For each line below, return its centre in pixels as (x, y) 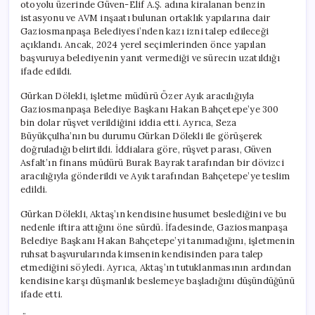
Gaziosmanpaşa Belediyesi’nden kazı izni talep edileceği (144, 31)
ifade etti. (42, 294)
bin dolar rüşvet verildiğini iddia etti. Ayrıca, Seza (129, 122)
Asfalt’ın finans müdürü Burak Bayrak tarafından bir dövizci (152, 162)
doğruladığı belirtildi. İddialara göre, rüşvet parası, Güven (146, 149)
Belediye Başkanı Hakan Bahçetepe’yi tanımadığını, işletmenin (158, 240)
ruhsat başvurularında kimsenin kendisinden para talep (142, 254)
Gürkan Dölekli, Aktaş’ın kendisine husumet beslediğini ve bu (153, 214)
